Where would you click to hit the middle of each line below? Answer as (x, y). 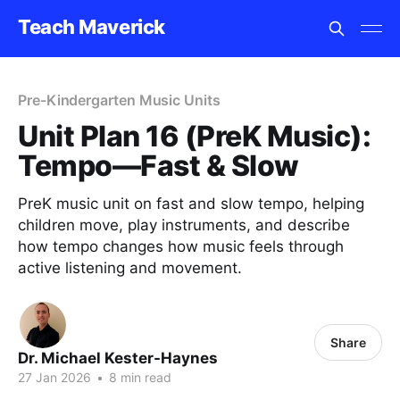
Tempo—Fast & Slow (158, 166)
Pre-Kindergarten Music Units (119, 100)
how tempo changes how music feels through (181, 246)
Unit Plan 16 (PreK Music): (195, 136)
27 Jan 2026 (54, 377)
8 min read (138, 377)
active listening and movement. (130, 268)
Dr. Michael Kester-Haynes (118, 358)
